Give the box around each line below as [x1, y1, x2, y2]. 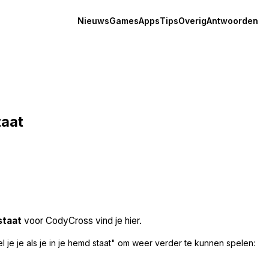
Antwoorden [207, 15, 259, 26]
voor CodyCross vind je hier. [22, 214, 142, 226]
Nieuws [77, 15, 110, 26]
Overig [178, 15, 207, 26]
